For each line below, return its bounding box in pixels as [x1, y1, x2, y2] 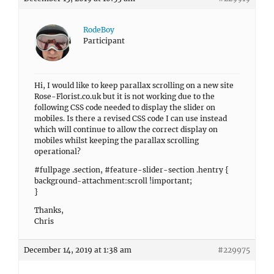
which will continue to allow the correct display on [34, 125, 218, 134]
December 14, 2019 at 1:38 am [24, 245, 131, 254]
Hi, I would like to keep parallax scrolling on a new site [34, 81, 234, 90]
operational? [34, 147, 81, 156]
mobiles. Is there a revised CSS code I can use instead [34, 114, 227, 123]
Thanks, [34, 206, 64, 215]
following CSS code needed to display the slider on [34, 103, 215, 112]
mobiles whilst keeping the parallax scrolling [34, 136, 199, 145]
